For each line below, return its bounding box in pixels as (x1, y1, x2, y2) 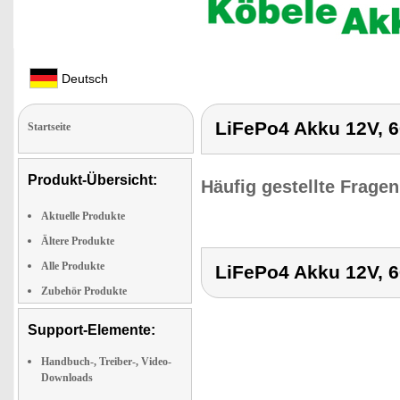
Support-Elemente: (28, 322, 155, 337)
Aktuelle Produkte (41, 210, 125, 222)
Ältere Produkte (41, 235, 114, 247)
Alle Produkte (41, 260, 104, 272)
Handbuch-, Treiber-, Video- (41, 355, 171, 368)
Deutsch (58, 71, 108, 86)
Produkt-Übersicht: (28, 172, 157, 187)
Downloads (41, 371, 93, 384)
